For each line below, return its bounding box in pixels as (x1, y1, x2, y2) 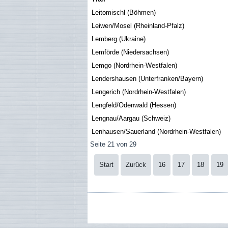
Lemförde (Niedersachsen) (92, 48, 169, 56)
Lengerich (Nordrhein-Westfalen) (92, 88, 186, 96)
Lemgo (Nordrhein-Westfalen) (92, 62, 177, 69)
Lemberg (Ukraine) (92, 35, 146, 43)
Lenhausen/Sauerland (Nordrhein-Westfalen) (92, 128, 221, 135)
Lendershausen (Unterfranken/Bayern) (92, 75, 203, 82)
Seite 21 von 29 (90, 140, 136, 148)
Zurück (126, 161, 146, 168)
